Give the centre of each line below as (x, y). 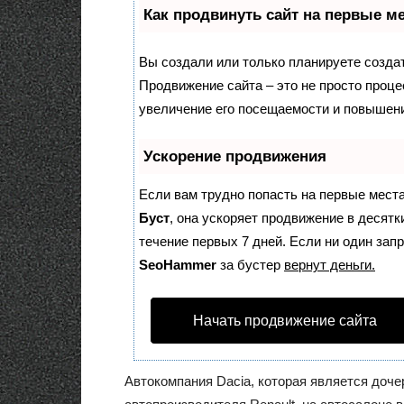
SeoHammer (178, 265)
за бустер (250, 265)
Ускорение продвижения (235, 156)
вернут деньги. (330, 265)
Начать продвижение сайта (285, 321)
